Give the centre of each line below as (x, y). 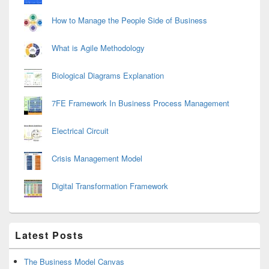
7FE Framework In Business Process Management (141, 103)
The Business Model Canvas (74, 262)
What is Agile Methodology (98, 48)
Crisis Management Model (97, 159)
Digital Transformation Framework (110, 186)
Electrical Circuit (80, 131)
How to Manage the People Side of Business (129, 20)
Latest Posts (50, 235)
